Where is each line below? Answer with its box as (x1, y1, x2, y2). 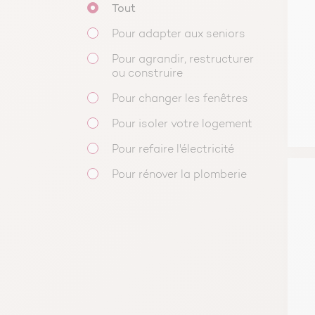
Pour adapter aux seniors (112, 29, 245, 41)
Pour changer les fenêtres (112, 94, 248, 105)
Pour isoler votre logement (112, 119, 252, 131)
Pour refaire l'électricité (112, 144, 234, 156)
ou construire (112, 68, 183, 80)
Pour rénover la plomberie (112, 169, 247, 181)
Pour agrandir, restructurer (112, 54, 254, 66)
